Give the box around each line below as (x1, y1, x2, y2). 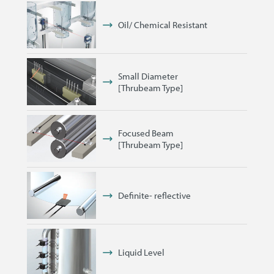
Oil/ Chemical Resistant (117, 19, 207, 31)
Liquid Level (117, 246, 165, 259)
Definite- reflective (117, 190, 191, 202)
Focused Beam (117, 127, 174, 139)
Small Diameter (117, 70, 178, 82)
